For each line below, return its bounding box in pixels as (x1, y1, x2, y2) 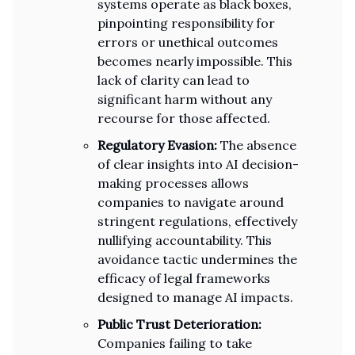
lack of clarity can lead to (97, 72, 250, 88)
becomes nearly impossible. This (97, 53, 292, 69)
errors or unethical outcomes (97, 34, 278, 50)
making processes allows (97, 175, 249, 191)
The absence (217, 137, 296, 153)
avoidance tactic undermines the (97, 251, 297, 267)
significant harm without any (97, 91, 272, 107)
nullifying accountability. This (97, 232, 272, 248)
